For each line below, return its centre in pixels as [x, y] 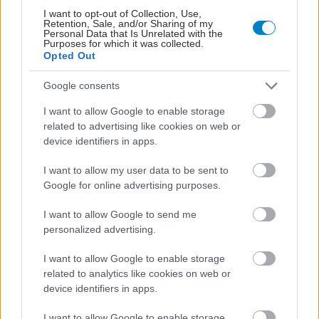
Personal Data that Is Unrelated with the [133, 33]
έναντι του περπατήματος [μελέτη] [103, 132]
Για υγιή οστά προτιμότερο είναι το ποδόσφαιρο [141, 117]
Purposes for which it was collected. [124, 43]
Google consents [82, 85]
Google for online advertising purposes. [132, 185]
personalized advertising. [100, 229]
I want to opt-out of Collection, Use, [122, 13]
